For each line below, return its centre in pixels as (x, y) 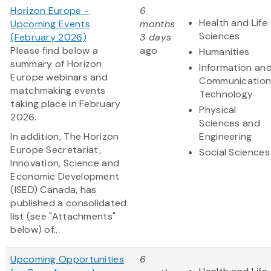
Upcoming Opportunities (67, 259)
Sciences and (230, 123)
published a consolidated (69, 203)
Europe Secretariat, (56, 149)
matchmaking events (58, 90)
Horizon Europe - (50, 10)
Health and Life (233, 22)
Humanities (224, 51)
